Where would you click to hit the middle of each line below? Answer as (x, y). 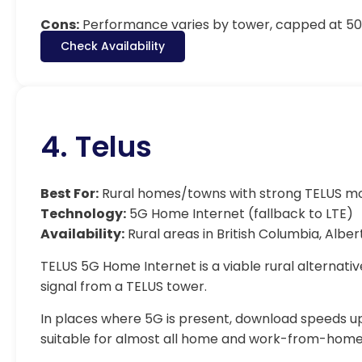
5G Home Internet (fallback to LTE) (240, 214)
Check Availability (113, 46)
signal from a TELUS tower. (124, 286)
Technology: (83, 214)
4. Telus (96, 147)
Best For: (69, 194)
